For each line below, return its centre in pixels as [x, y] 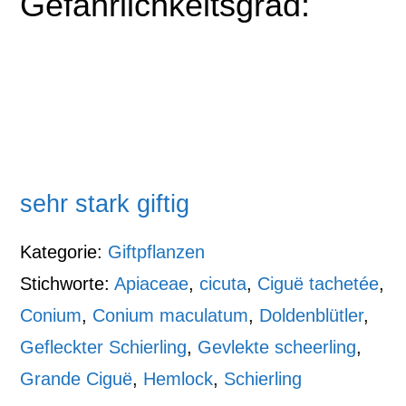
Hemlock [179, 378]
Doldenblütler [312, 315]
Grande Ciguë [77, 378]
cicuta [223, 283]
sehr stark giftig [105, 203]
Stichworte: [68, 283]
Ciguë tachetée [319, 283]
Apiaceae [152, 283]
